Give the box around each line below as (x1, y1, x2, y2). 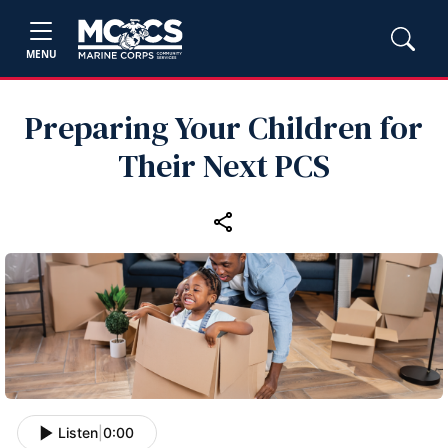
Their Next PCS (118, 144, 330, 188)
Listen (58, 424, 98, 442)
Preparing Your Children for (25, 106, 423, 150)
